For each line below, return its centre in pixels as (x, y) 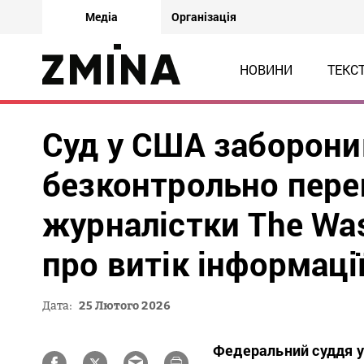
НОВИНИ (266, 69)
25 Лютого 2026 (125, 305)
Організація (204, 17)
